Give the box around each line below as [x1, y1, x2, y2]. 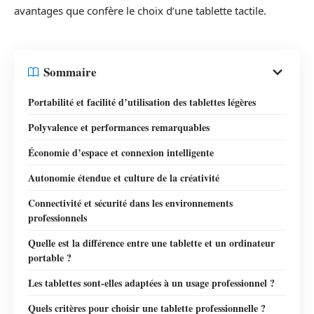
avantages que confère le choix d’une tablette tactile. [14, 4, 266, 18]
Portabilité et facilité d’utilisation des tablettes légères [28, 94, 256, 109]
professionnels [28, 210, 87, 225]
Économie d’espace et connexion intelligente [28, 144, 214, 160]
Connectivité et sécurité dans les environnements [28, 195, 233, 210]
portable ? [28, 250, 71, 265]
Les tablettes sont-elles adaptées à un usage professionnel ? [28, 275, 275, 290]
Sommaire [43, 63, 97, 81]
